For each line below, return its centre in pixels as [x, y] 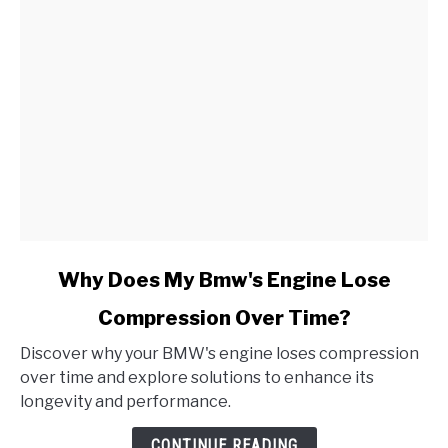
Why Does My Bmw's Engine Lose [224, 280]
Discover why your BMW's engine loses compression [219, 354]
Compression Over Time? [224, 318]
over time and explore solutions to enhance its [197, 378]
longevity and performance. [125, 402]
